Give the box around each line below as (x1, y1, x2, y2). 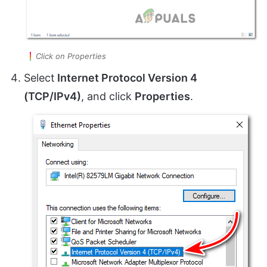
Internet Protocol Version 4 (55, 71, 197, 84)
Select (24, 71, 55, 84)
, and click (81, 89, 135, 103)
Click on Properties (36, 51, 106, 61)
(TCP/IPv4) (24, 89, 81, 103)
